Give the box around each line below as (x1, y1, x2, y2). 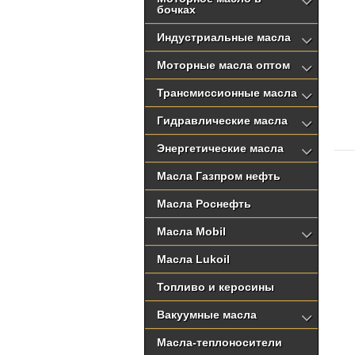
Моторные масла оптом (157, 59, 290, 71)
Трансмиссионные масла (157, 86, 297, 99)
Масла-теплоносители (157, 336, 282, 349)
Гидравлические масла (157, 114, 288, 127)
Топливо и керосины (157, 281, 274, 293)
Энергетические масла (157, 142, 284, 155)
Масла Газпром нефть (157, 170, 281, 182)
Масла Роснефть (157, 197, 251, 210)
